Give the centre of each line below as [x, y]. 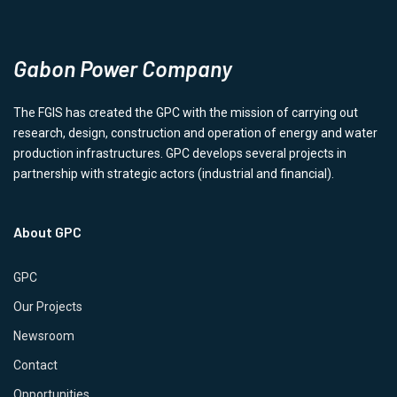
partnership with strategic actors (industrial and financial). [174, 174]
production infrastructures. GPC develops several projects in [180, 154]
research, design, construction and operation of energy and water [195, 133]
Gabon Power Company [123, 69]
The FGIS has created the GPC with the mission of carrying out [186, 113]
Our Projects [48, 307]
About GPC [47, 232]
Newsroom [44, 336]
